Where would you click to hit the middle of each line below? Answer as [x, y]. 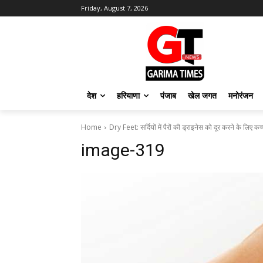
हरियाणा [128, 95]
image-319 [123, 150]
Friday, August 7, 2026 [114, 8]
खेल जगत [202, 95]
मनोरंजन [241, 95]
